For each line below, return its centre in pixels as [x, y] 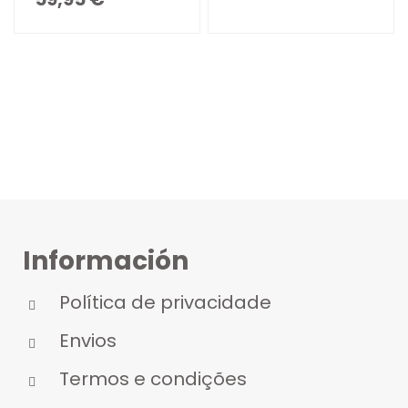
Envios [88, 341]
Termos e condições [153, 379]
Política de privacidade [165, 303]
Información [106, 261]
